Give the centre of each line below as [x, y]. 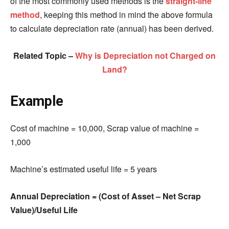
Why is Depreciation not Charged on [145, 55]
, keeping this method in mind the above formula [126, 15]
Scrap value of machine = [153, 128]
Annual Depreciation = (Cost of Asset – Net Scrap [106, 196]
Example [37, 101]
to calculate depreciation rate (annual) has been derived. [112, 28]
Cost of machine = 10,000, [59, 128]
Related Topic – [44, 55]
